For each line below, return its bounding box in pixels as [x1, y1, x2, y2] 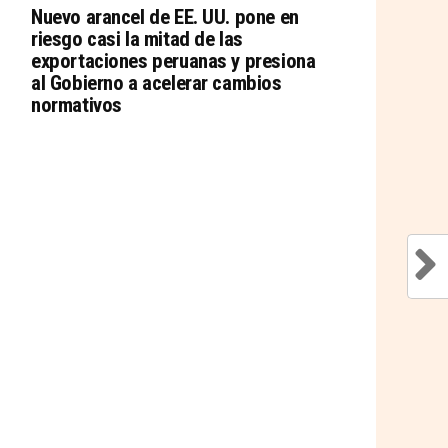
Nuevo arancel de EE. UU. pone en [31, 5, 299, 29]
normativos [31, 93, 122, 117]
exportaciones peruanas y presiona [31, 49, 316, 73]
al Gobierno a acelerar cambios [31, 71, 282, 95]
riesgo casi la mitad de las [31, 27, 243, 51]
